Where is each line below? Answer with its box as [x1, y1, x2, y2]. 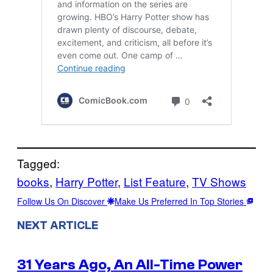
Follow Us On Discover [17, 195, 107, 208]
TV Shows [192, 173, 246, 190]
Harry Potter [55, 173, 118, 190]
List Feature [124, 173, 186, 190]
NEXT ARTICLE [17, 218, 98, 232]
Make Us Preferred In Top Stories [115, 195, 246, 208]
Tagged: [17, 155, 60, 172]
